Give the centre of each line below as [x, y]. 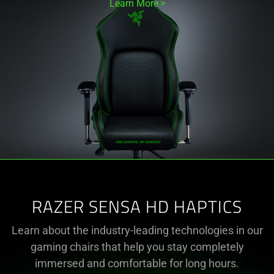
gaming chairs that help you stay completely [137, 247]
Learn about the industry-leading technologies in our [137, 230]
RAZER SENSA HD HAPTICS [137, 209]
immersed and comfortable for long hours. [137, 263]
